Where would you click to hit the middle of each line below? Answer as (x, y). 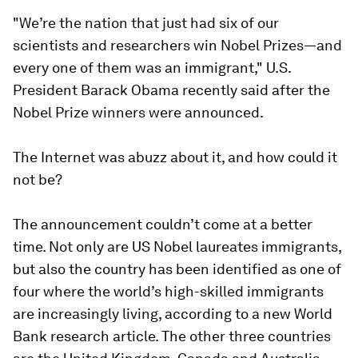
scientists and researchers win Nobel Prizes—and (177, 45)
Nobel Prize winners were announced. (138, 112)
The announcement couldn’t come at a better (163, 224)
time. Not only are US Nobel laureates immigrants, (177, 247)
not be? (38, 179)
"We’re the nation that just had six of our (146, 23)
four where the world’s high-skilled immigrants (168, 291)
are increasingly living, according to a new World (173, 314)
